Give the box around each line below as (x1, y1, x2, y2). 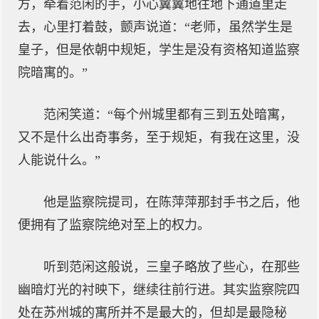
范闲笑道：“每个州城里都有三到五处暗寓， (43, 108, 293, 122)
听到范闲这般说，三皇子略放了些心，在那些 (43, 260, 300, 274)
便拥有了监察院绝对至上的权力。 (18, 218, 210, 232)
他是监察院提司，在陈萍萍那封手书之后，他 (43, 195, 300, 209)
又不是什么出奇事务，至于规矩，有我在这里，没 (18, 130, 300, 145)
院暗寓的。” (18, 66, 88, 80)
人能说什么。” (18, 153, 100, 167)
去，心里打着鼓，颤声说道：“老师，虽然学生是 (18, 20, 293, 34)
